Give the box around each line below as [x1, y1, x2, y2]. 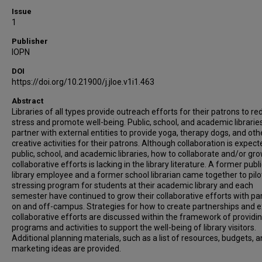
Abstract [12, 96, 43, 105]
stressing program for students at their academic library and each [12, 181, 253, 190]
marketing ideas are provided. [12, 244, 121, 253]
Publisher [12, 37, 48, 46]
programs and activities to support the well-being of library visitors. [12, 223, 256, 232]
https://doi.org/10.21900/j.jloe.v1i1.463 [12, 77, 154, 87]
